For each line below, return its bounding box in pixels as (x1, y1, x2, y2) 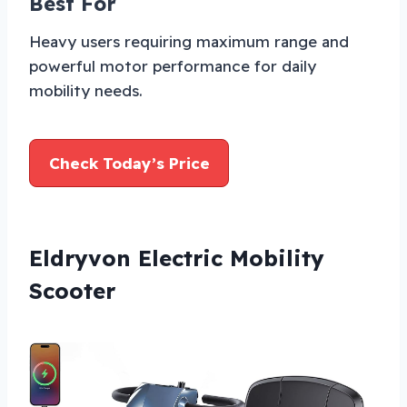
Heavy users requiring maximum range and (29, 31, 349, 51)
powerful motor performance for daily (29, 55, 316, 75)
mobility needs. (29, 80, 143, 100)
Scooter (29, 276, 115, 304)
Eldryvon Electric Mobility (29, 243, 324, 272)
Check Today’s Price (48, 153, 210, 173)
